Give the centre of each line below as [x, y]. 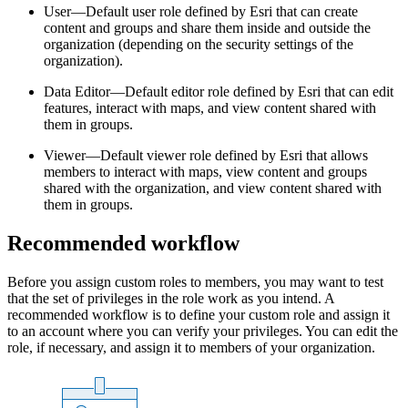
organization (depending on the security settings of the [199, 44]
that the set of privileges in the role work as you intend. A [171, 298]
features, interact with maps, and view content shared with [210, 108]
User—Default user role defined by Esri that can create [201, 11]
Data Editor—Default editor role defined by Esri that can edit [219, 92]
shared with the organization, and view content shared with [213, 188]
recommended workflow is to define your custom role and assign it [199, 314]
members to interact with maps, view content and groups [205, 172]
